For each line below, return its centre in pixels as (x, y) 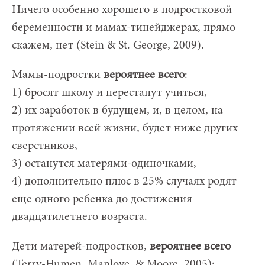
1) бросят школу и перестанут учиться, (109, 93)
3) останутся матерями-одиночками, (104, 164)
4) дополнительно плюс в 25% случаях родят (124, 182)
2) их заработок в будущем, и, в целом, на (117, 111)
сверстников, (45, 146)
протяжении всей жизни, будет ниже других (125, 129)
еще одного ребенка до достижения (102, 200)
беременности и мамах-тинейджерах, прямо (124, 28)
